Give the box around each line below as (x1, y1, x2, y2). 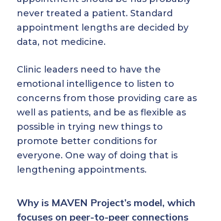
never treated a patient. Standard (17, 8, 173, 19)
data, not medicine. (17, 37, 106, 47)
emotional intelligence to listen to (17, 78, 174, 89)
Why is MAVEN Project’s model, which (17, 196, 195, 209)
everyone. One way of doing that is (17, 150, 178, 161)
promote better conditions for (17, 136, 157, 147)
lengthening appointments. (17, 164, 147, 175)
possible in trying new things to (17, 121, 163, 132)
